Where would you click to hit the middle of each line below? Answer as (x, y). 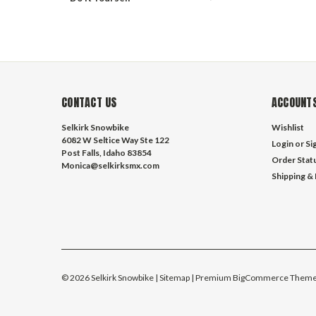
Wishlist (287, 127)
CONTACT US (89, 102)
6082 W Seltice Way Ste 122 (115, 140)
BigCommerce (261, 277)
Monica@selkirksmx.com (110, 165)
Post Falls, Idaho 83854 (107, 153)
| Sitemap (172, 277)
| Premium (212, 277)
